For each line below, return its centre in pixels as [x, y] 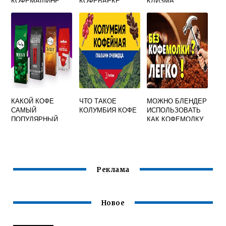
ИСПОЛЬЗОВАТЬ [174, 110]
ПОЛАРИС [95, 9]
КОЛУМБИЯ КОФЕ [108, 110]
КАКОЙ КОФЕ [33, 101]
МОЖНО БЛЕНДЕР [177, 101]
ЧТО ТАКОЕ [98, 101]
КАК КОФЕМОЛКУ [175, 119]
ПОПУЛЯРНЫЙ [35, 119]
